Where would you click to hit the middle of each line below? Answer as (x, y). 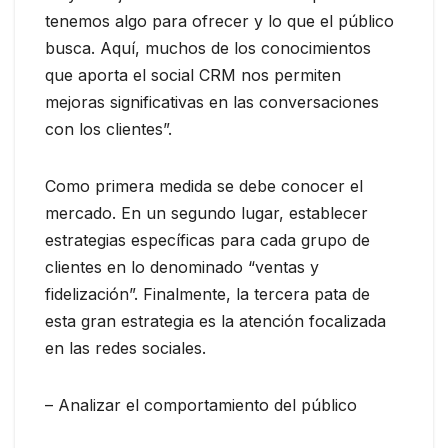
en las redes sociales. (125, 347)
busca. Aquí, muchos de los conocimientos (208, 47)
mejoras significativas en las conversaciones (212, 101)
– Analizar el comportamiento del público (201, 404)
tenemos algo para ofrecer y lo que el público (219, 20)
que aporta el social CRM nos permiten (193, 74)
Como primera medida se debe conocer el (204, 185)
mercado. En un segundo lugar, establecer (206, 212)
